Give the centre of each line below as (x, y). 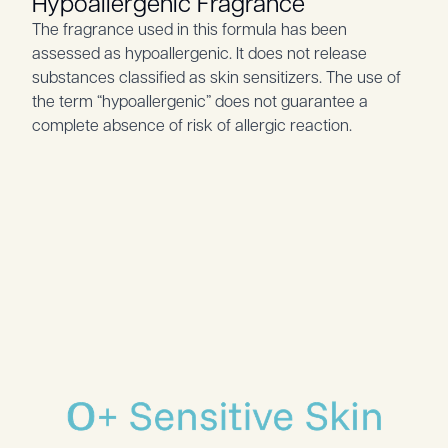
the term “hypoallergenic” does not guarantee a (200, 101)
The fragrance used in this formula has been (189, 29)
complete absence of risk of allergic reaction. (192, 125)
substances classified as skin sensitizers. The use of (216, 77)
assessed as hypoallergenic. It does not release (199, 53)
